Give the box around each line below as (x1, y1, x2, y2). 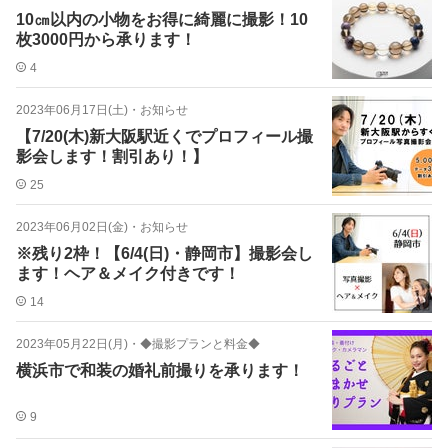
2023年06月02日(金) (16, 220, 128, 234)
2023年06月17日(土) (16, 103, 128, 117)
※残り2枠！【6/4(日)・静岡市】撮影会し (16, 245, 313, 262)
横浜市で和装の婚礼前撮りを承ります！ (16, 362, 304, 379)
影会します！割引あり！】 (16, 148, 208, 165)
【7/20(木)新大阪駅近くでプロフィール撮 (16, 128, 313, 145)
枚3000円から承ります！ (16, 31, 196, 48)
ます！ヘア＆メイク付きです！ (16, 265, 240, 282)
